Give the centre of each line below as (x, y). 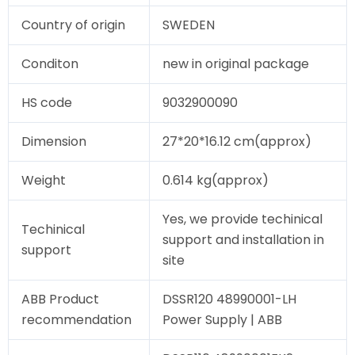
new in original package (236, 64)
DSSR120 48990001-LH (229, 300)
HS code (47, 103)
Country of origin (73, 25)
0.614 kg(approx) (216, 181)
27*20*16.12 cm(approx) (237, 142)
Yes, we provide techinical (242, 219)
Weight (44, 181)
